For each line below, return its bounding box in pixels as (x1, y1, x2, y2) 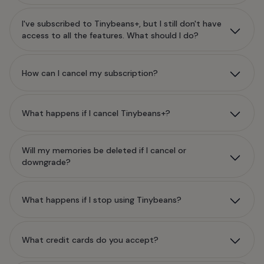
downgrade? (22, 157, 71, 167)
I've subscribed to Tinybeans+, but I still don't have (22, 18, 222, 29)
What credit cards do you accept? (22, 234, 159, 245)
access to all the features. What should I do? (22, 30, 199, 41)
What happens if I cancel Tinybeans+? (22, 107, 170, 118)
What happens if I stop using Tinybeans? (22, 194, 181, 205)
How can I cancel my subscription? (22, 67, 158, 78)
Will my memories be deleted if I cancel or (22, 145, 186, 156)
